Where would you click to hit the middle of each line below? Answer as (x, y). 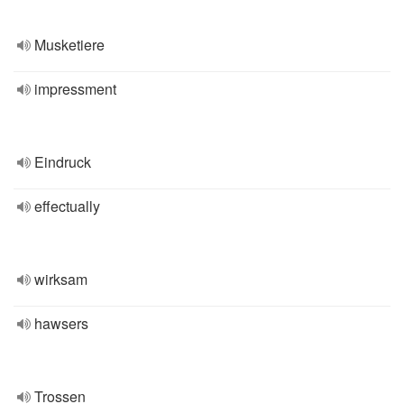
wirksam (61, 279)
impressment (75, 89)
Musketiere (69, 45)
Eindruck (63, 162)
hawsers (61, 323)
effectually (67, 206)
